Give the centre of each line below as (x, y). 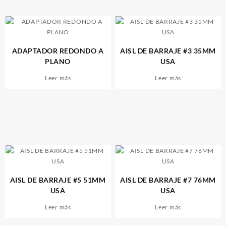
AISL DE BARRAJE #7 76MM (168, 180)
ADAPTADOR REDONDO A (58, 51)
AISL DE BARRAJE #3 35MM (168, 51)
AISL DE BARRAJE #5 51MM (58, 180)
